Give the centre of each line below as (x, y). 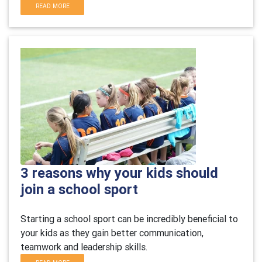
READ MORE (52, 6)
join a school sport (79, 189)
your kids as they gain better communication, (112, 233)
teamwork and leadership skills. (84, 247)
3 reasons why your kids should (119, 173)
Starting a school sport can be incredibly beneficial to (129, 219)
